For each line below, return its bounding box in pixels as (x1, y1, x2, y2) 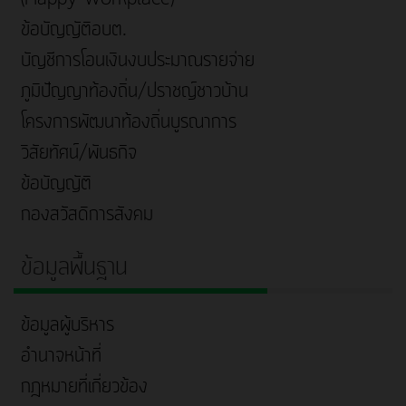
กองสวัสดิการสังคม (21, 200, 153, 230)
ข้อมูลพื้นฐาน (21, 249, 128, 286)
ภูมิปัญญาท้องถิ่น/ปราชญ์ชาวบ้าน (21, 77, 248, 107)
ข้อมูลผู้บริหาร (21, 311, 114, 341)
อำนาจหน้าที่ (21, 342, 101, 372)
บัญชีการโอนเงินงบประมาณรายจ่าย (21, 46, 255, 76)
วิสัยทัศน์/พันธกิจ (21, 139, 137, 169)
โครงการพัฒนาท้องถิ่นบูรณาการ (21, 108, 237, 138)
